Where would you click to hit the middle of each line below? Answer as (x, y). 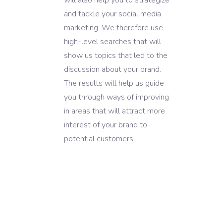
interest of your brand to (106, 125)
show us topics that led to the (116, 55)
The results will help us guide (114, 83)
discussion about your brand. (112, 69)
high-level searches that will (112, 41)
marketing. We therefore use (113, 28)
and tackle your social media (112, 14)
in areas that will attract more (114, 111)
